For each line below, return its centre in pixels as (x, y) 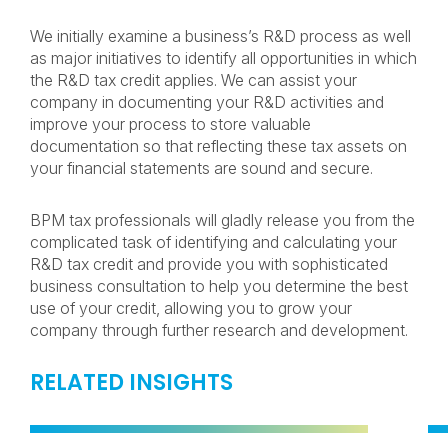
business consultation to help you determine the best (219, 286)
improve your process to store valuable (170, 124)
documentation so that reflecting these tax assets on (218, 146)
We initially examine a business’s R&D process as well (220, 36)
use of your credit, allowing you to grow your (191, 308)
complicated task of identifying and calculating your (213, 242)
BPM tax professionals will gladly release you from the (222, 220)
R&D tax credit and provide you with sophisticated (209, 264)
